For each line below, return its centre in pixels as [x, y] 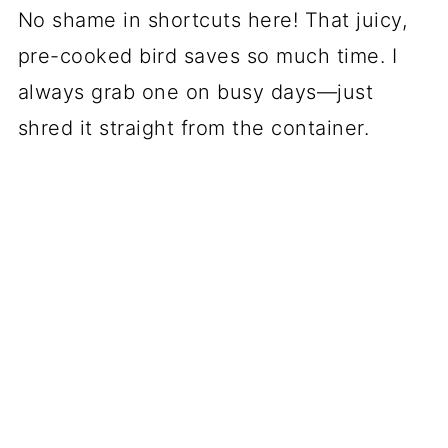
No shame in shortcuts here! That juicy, [212, 20]
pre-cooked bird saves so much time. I [207, 56]
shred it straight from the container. [193, 128]
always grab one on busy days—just [195, 92]
